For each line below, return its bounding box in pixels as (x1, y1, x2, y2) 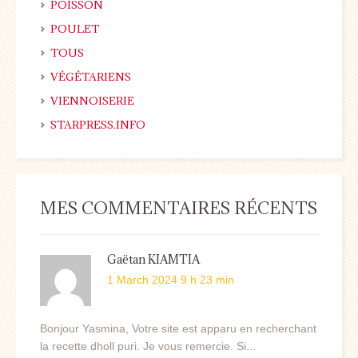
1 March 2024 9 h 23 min (107, 272, 234, 286)
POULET (50, 21, 99, 36)
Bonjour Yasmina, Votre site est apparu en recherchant (40, 321, 316, 335)
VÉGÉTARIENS (50, 69, 131, 84)
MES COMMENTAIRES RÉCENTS (40, 197, 317, 219)
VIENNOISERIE (50, 93, 134, 108)
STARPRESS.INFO (50, 117, 145, 132)
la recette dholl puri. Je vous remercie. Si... (40, 339, 256, 352)
